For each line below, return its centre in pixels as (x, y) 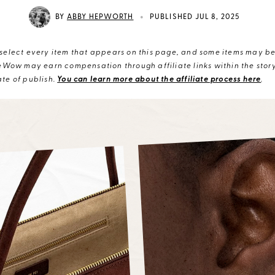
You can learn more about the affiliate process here (159, 80)
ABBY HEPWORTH (100, 17)
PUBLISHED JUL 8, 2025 (195, 17)
